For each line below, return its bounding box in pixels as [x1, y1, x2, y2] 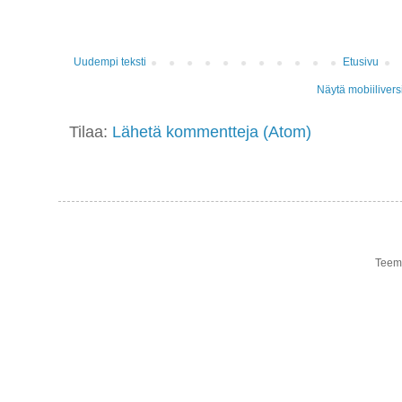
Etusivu [343, 56, 380, 69]
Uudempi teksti [74, 56, 146, 69]
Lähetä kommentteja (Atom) [112, 123, 311, 142]
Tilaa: [69, 123, 112, 142]
